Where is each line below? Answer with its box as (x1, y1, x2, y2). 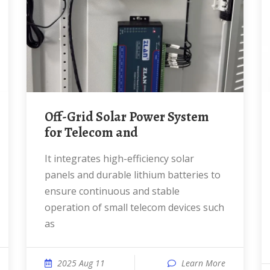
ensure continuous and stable (45, 184, 180, 198)
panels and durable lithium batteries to (45, 168, 221, 181)
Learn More (181, 257, 225, 269)
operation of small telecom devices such (45, 201, 224, 214)
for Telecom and (45, 124, 138, 142)
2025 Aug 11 (57, 257, 105, 269)
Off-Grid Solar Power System (45, 108, 53, 126)
